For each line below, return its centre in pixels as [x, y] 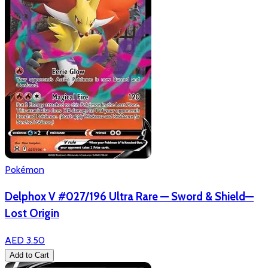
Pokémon [25, 170]
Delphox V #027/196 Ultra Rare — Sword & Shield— [129, 197]
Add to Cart [29, 255]
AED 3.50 [25, 240]
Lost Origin [32, 214]
